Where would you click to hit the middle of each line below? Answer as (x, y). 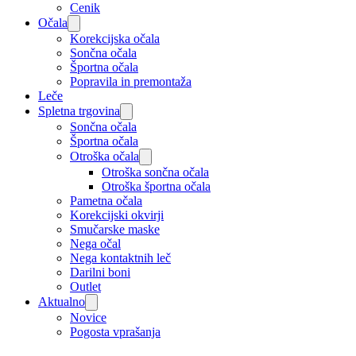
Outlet (85, 286)
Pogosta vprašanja (115, 332)
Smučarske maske (115, 229)
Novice (88, 317)
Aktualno (62, 302)
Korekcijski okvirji (117, 215)
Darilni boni (100, 272)
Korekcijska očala (115, 39)
